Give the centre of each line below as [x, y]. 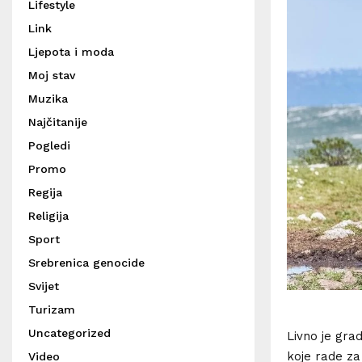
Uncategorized [69, 333]
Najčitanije [58, 122]
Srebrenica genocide [86, 263]
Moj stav [52, 75]
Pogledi [49, 145]
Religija [48, 216]
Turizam [52, 309]
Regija [45, 192]
